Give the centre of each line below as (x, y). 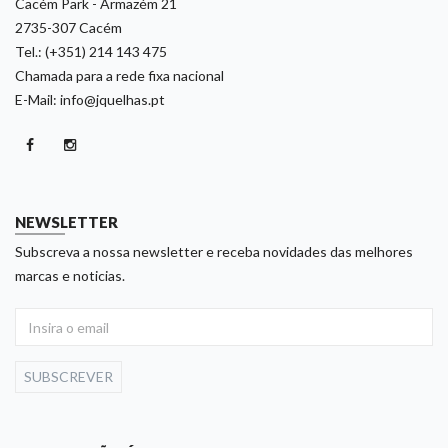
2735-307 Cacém (68, 27)
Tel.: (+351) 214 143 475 (91, 51)
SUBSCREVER (68, 376)
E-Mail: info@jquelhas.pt (90, 99)
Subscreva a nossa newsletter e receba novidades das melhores (214, 251)
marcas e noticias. (70, 275)
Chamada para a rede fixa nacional (119, 75)
